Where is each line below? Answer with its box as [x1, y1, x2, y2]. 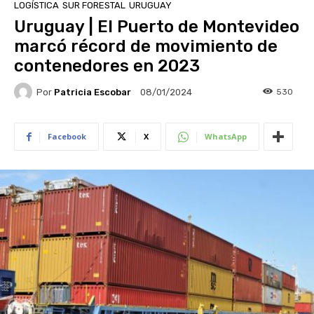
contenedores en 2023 [14, 56, 200, 76]
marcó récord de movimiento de [14, 36, 278, 57]
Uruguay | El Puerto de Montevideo [14, 17, 299, 37]
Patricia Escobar [54, 86, 131, 97]
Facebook [48, 131, 86, 142]
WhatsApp [205, 131, 247, 142]
